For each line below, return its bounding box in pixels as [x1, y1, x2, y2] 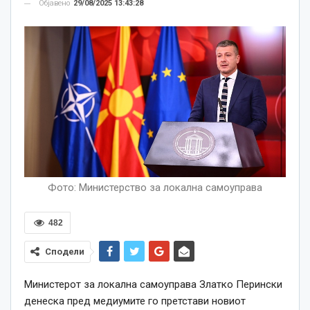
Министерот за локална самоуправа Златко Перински [24, 277, 282, 291]
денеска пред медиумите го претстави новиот [24, 294, 246, 307]
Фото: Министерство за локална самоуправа [48, 181, 262, 194]
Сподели [45, 246, 84, 257]
